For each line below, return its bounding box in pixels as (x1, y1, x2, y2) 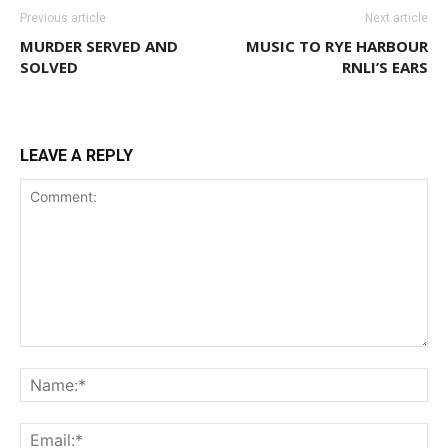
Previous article (20, 11, 106, 26)
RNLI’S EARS (342, 57, 428, 78)
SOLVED (20, 57, 78, 78)
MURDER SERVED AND (20, 36, 178, 57)
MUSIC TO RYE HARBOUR (246, 36, 428, 57)
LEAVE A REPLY (20, 146, 133, 166)
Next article (365, 11, 428, 26)
